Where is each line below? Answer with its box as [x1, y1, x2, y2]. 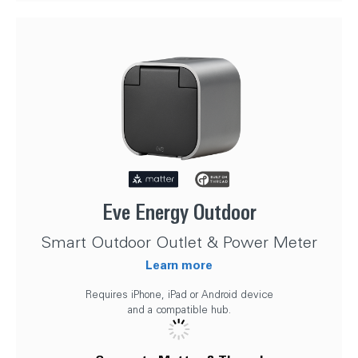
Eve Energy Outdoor [101, 199, 257, 225]
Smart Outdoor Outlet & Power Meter [41, 231, 317, 252]
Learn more [145, 256, 213, 272]
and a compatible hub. [127, 302, 231, 316]
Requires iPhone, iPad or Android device [85, 287, 273, 300]
